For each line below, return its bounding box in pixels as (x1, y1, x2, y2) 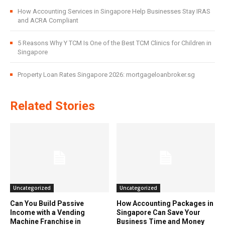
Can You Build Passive (10, 199, 84, 207)
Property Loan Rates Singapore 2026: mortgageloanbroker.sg (18, 71, 195, 79)
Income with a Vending (10, 208, 85, 216)
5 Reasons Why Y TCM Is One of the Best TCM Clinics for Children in (18, 39, 211, 47)
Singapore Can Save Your (116, 208, 200, 216)
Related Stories (10, 99, 95, 114)
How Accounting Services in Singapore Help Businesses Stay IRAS (18, 8, 210, 16)
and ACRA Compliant (18, 17, 78, 25)
